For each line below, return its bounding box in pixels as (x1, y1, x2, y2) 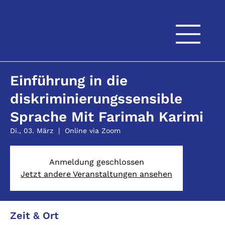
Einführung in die (10, 72, 128, 89)
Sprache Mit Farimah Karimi (10, 108, 203, 125)
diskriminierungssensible (10, 90, 182, 107)
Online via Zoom (65, 127, 121, 135)
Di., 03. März (10, 127, 53, 135)
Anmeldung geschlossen (49, 157, 144, 167)
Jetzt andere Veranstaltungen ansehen (21, 169, 172, 179)
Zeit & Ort (10, 209, 59, 221)
